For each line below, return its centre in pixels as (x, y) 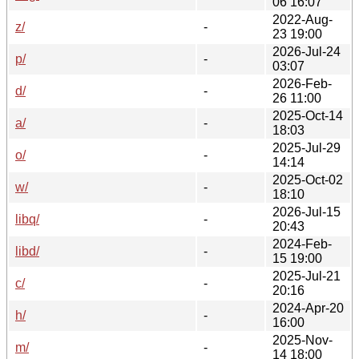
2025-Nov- (303, 340)
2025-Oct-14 (308, 115)
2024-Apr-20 (308, 308)
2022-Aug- (303, 19)
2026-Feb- (302, 83)
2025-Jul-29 (307, 147)
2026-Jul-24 (307, 51)
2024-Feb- (302, 244)
